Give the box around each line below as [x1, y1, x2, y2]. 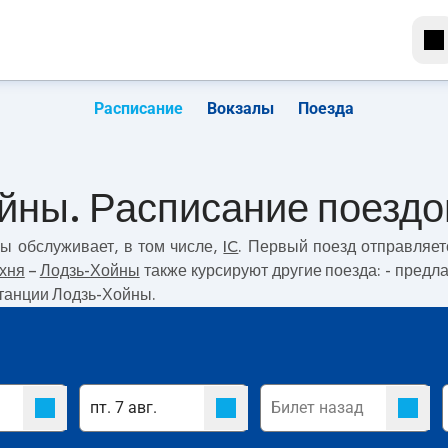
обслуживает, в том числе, [12, 239, 224, 255]
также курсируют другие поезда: [139, 263, 386, 279]
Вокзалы [207, 99, 274, 118]
